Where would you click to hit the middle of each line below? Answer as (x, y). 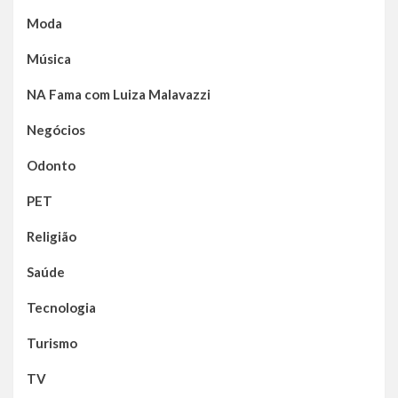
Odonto (51, 166)
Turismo (52, 343)
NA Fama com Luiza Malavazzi (119, 95)
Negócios (56, 130)
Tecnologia (61, 308)
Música (49, 59)
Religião (52, 237)
